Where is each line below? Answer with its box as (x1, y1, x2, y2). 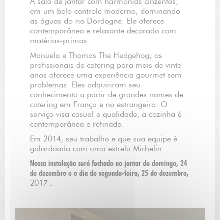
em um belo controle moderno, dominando (30, 6, 180, 16)
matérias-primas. (30, 36, 89, 45)
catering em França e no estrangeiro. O (30, 100, 167, 109)
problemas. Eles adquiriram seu (30, 80, 140, 89)
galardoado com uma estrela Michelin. (30, 144, 164, 153)
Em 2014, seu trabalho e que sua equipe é (30, 134, 177, 143)
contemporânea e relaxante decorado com (30, 26, 176, 35)
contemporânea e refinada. (30, 119, 124, 129)
